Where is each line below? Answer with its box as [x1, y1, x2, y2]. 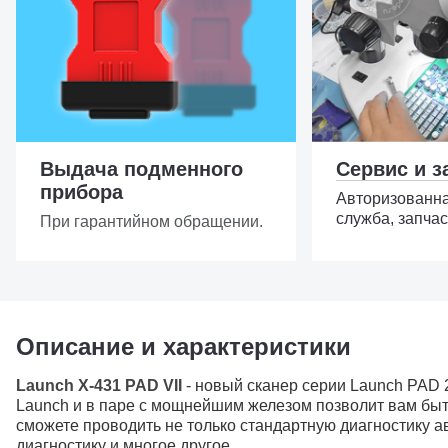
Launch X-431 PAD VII [16, 377, 182, 394]
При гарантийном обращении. [40, 213, 263, 230]
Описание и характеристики [16, 333, 351, 360]
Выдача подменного [40, 158, 243, 180]
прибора [40, 181, 123, 203]
